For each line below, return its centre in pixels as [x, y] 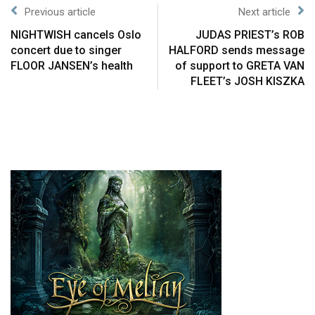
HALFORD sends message [237, 50]
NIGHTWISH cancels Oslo [76, 34]
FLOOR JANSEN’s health [72, 65]
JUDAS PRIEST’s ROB [250, 34]
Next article [264, 12]
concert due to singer [66, 50]
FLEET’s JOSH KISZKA [247, 81]
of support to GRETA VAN [240, 65]
